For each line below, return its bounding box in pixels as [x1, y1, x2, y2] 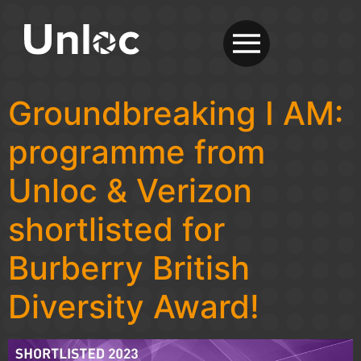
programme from [8, 132, 265, 172]
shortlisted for [8, 210, 225, 249]
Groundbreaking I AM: [8, 93, 343, 133]
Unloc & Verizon [8, 171, 252, 210]
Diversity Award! [8, 287, 259, 326]
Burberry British [8, 248, 250, 288]
